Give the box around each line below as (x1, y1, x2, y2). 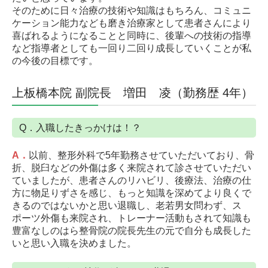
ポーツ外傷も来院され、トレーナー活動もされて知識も (12, 212, 251, 223)
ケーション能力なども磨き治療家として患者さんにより (12, 17, 251, 28)
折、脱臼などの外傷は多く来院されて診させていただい (12, 162, 251, 173)
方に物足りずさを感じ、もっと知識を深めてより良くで (12, 187, 251, 198)
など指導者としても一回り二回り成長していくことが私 (12, 42, 251, 53)
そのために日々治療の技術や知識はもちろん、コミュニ (12, 5, 251, 16)
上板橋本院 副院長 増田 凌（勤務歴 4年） (12, 86, 253, 99)
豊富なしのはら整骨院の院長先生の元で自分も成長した (12, 225, 251, 236)
